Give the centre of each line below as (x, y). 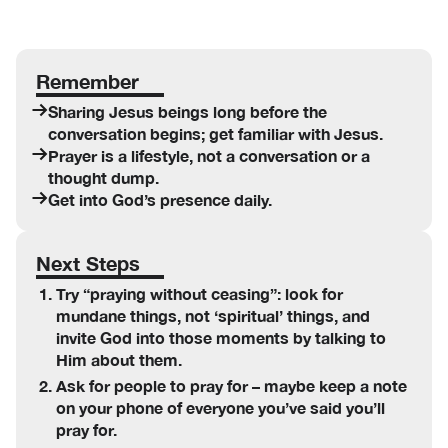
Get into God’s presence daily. (160, 199)
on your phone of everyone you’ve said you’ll (220, 407)
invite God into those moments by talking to (221, 337)
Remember (87, 81)
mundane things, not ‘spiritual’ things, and (213, 315)
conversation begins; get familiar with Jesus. (215, 133)
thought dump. (103, 177)
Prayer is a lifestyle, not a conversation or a (209, 155)
